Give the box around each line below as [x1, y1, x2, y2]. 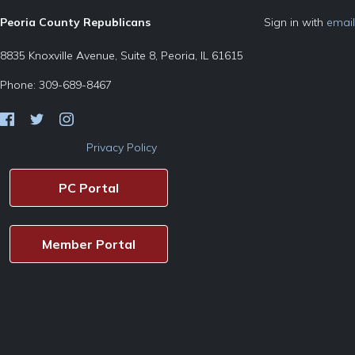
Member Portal [42, 236, 136, 252]
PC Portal [59, 180, 119, 196]
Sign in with [264, 15, 326, 29]
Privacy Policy [86, 140, 157, 155]
